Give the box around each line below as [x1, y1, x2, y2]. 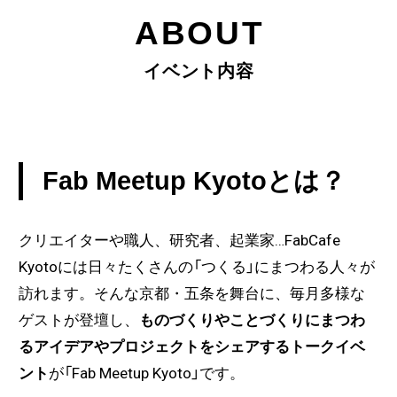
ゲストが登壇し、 [18, 311, 139, 330]
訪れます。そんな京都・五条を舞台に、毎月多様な [18, 284, 365, 303]
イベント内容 [144, 61, 254, 82]
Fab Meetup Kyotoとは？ [42, 167, 346, 196]
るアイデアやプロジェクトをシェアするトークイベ [18, 338, 365, 356]
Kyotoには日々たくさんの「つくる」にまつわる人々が [18, 258, 375, 276]
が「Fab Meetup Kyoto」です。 [48, 364, 245, 383]
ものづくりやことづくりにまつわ [138, 311, 365, 330]
